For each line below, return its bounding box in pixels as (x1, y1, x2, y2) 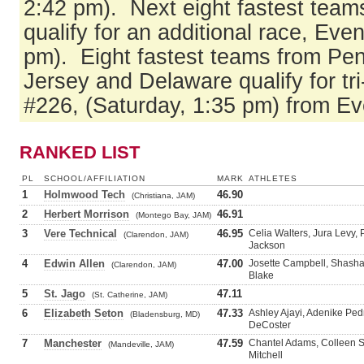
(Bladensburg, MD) (130, 310, 200, 318)
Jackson (249, 240, 285, 251)
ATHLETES (249, 174, 297, 183)
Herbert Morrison (44, 208, 129, 220)
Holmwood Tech (44, 188, 125, 201)
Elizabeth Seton (44, 307, 123, 319)
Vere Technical (44, 227, 117, 240)
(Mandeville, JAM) (108, 340, 174, 349)
